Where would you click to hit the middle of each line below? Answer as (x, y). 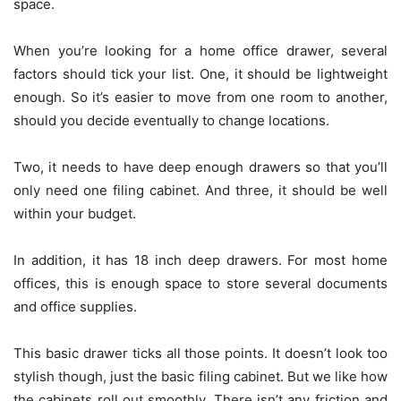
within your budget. (75, 214)
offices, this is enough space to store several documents (200, 284)
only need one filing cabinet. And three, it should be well (200, 191)
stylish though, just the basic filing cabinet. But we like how (200, 377)
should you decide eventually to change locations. (171, 121)
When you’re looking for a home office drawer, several (200, 51)
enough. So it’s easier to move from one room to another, (200, 98)
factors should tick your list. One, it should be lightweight (200, 74)
